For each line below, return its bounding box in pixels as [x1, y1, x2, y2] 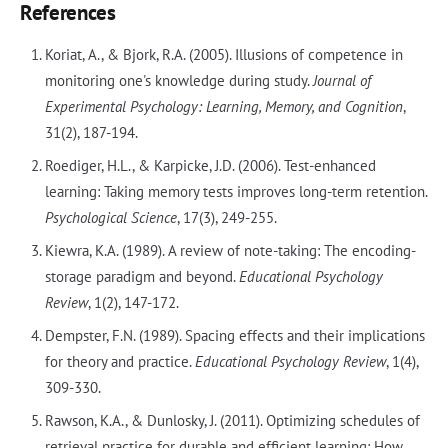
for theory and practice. [44, 351, 195, 371]
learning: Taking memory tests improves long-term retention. [44, 181, 427, 201]
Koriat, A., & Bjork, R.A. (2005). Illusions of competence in [44, 44, 403, 64]
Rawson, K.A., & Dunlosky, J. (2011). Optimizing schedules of [44, 410, 420, 430]
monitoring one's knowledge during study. [44, 70, 313, 90]
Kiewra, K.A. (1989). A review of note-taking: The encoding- [44, 240, 416, 260]
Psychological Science [44, 207, 177, 227]
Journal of [312, 70, 371, 90]
